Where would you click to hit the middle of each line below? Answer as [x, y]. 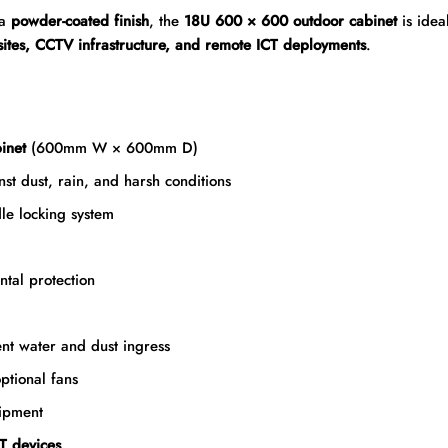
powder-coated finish [79, 21]
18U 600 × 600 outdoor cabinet [290, 21]
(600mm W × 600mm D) [111, 148]
